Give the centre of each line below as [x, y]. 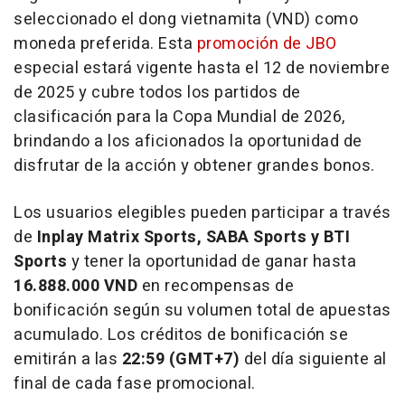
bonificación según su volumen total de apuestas [202, 310]
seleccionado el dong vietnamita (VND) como [186, 19]
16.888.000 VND [75, 286]
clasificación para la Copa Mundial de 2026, [179, 117]
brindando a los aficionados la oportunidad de [188, 141]
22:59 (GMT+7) [180, 359]
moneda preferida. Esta [105, 43]
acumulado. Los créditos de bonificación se [181, 334]
